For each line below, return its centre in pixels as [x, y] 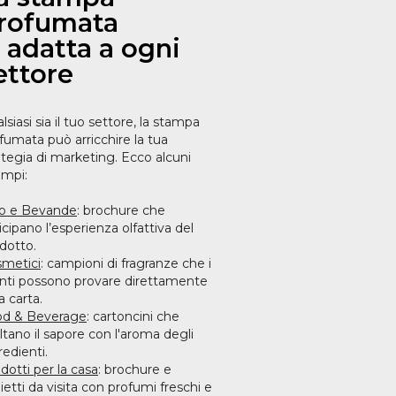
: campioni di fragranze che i [126, 264]
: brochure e [135, 370]
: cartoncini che [133, 317]
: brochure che [121, 211]
